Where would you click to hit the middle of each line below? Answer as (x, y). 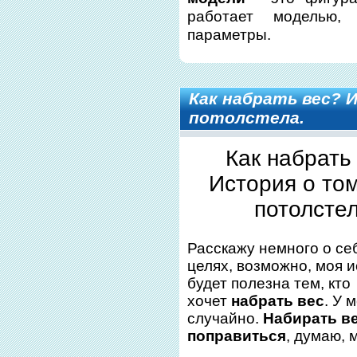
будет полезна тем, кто (269, 284)
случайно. (226, 319)
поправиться (237, 336)
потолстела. (247, 118)
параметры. (229, 34)
